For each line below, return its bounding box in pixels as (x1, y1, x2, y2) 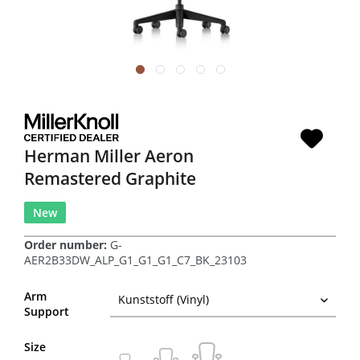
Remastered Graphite (24, 166, 196, 190)
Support (24, 303, 69, 319)
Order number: (24, 236, 110, 252)
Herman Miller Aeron (24, 144, 194, 167)
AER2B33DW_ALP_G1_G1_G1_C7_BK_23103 (24, 252, 247, 268)
